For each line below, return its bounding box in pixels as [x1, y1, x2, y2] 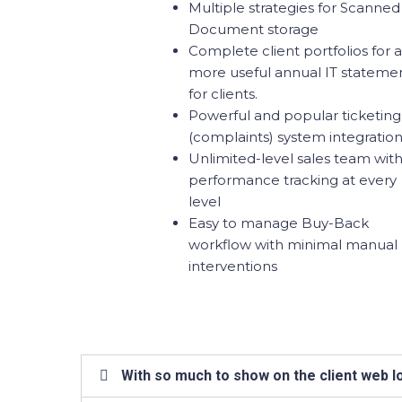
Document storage [188, 21, 322, 38]
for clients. [188, 85, 258, 102]
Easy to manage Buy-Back [188, 214, 369, 232]
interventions [188, 258, 277, 275]
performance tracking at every [188, 171, 397, 188]
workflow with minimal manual [188, 236, 398, 253]
